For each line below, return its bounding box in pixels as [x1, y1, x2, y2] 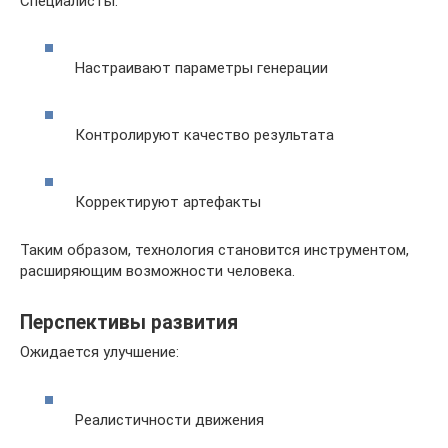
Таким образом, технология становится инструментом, [20, 241, 409, 260]
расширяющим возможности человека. [20, 262, 295, 281]
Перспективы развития [20, 310, 238, 334]
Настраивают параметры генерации [75, 59, 328, 78]
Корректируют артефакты [75, 193, 261, 212]
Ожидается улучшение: [20, 343, 179, 362]
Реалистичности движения [75, 410, 264, 429]
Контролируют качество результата [75, 126, 334, 145]
